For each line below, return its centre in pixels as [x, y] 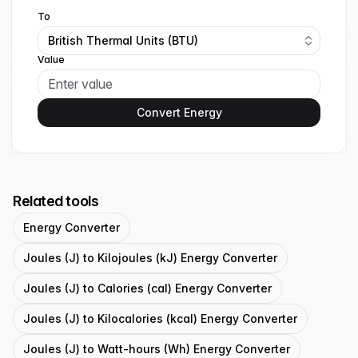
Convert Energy [179, 112]
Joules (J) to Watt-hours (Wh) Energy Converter [157, 349]
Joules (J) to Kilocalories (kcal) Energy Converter [160, 318]
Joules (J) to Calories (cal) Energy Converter [147, 288]
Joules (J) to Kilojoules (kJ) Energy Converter [150, 258]
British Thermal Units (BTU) [123, 40]
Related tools [56, 201]
